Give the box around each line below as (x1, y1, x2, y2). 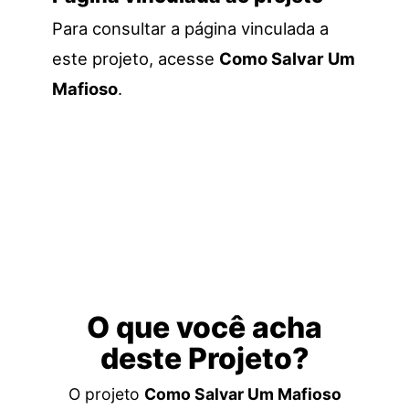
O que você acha (87, 309, 322, 346)
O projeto (68, 384, 144, 404)
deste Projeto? (100, 341, 309, 377)
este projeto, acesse (51, 48, 219, 69)
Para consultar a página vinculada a (51, 18, 329, 39)
